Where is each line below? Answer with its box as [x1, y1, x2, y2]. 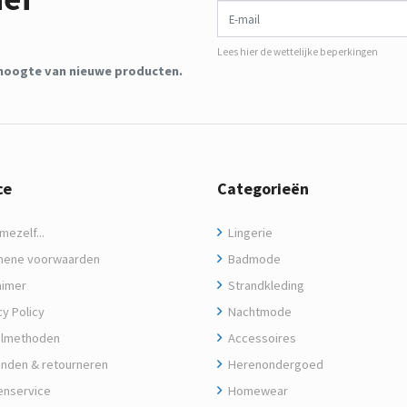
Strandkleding [225, 277, 304, 293]
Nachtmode [225, 303, 292, 320]
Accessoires [225, 330, 296, 346]
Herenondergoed [225, 356, 323, 372]
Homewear [225, 382, 288, 399]
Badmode [225, 251, 281, 267]
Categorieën [217, 178, 309, 199]
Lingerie [225, 224, 273, 241]
